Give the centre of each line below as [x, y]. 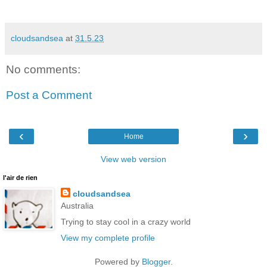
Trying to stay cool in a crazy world [125, 221]
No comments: [43, 69]
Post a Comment [49, 95]
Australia [77, 205]
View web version [133, 159]
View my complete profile [108, 237]
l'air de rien [20, 177]
